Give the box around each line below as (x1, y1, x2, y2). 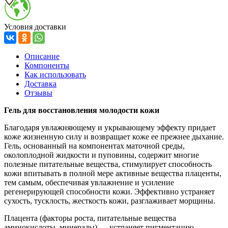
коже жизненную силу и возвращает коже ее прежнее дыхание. (4, 132, 224, 141)
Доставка (24, 79, 56, 88)
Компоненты (24, 61, 69, 70)
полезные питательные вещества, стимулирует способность (4, 159, 212, 168)
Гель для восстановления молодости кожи (4, 105, 159, 115)
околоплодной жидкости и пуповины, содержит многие (4, 150, 199, 159)
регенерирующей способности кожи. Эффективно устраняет (4, 187, 215, 196)
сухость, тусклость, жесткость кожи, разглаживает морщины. (4, 196, 215, 205)
